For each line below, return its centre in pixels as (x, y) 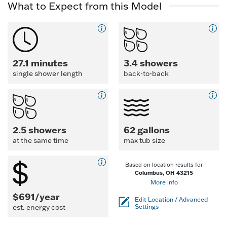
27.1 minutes (40, 63)
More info (164, 182)
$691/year (36, 197)
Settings (147, 206)
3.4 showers (151, 63)
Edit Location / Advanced (171, 199)
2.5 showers (40, 130)
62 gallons (147, 130)
